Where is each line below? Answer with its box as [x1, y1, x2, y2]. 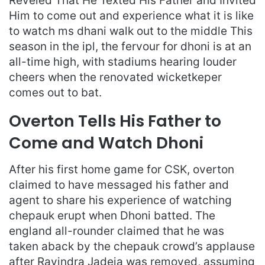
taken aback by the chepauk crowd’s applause [9, 239, 255, 253]
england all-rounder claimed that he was [9, 224, 224, 238]
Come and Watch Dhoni [9, 132, 203, 154]
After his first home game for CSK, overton [9, 162, 234, 176]
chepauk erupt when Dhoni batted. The [9, 208, 215, 222]
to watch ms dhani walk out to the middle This [9, 24, 253, 38]
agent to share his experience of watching [9, 193, 232, 207]
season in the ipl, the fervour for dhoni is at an [9, 40, 251, 53]
